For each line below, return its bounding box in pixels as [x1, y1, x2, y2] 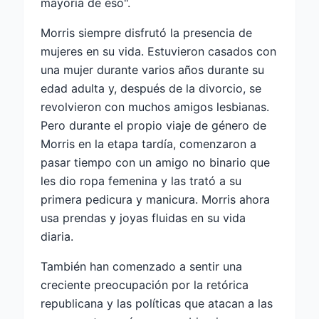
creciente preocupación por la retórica [41, 278, 249, 293]
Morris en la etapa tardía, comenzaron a [41, 137, 256, 152]
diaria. [41, 229, 73, 244]
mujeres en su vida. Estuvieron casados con [41, 44, 276, 59]
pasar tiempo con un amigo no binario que [41, 155, 270, 170]
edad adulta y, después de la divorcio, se [41, 81, 261, 96]
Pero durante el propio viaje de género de [41, 118, 266, 133]
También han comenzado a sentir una [41, 259, 242, 274]
